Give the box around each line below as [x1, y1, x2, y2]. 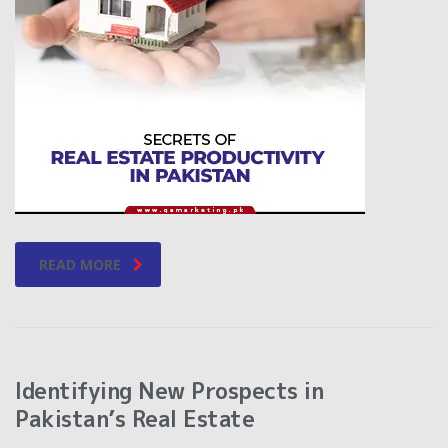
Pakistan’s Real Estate [15, 403, 254, 435]
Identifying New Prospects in [15, 375, 323, 407]
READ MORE [39, 255, 121, 275]
